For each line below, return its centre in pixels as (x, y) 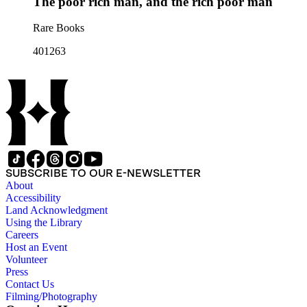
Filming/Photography (51, 297)
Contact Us (30, 284)
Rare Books (59, 28)
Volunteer (26, 260)
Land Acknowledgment (57, 210)
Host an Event (36, 247)
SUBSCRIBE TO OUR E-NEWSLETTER (103, 173)
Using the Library (44, 223)
